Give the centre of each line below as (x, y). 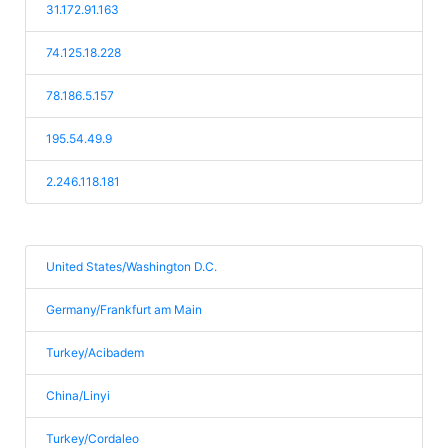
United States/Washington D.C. (131, 266)
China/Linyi (78, 395)
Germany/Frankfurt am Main (124, 309)
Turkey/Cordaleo (92, 438)
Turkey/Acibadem (95, 352)
